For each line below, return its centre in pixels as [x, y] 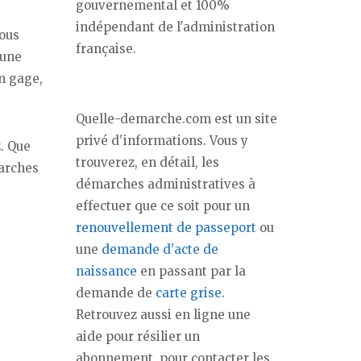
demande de [116, 293]
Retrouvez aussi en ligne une [163, 315]
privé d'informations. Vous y [162, 141]
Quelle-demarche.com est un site [176, 119]
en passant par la [191, 271]
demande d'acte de [160, 249]
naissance [106, 271]
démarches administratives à [166, 184]
